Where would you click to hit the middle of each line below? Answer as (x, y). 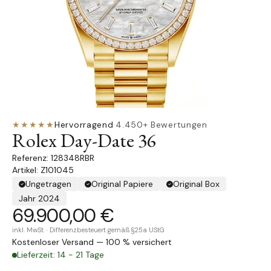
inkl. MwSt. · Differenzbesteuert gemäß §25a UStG (88, 230)
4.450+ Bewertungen (162, 125)
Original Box (196, 184)
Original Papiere (122, 184)
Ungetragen (48, 184)
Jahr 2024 (39, 198)
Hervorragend (84, 125)
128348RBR (73, 158)
